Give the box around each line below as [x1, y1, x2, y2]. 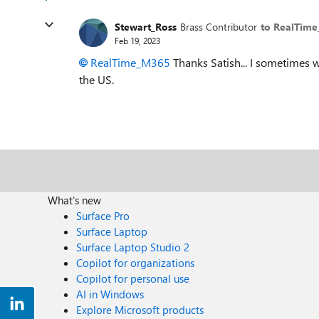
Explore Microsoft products [76, 303, 204, 317]
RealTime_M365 [90, 55, 170, 70]
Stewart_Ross [115, 19, 177, 33]
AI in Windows [76, 287, 145, 301]
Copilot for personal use [76, 271, 190, 286]
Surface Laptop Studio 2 [76, 240, 190, 254]
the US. [79, 72, 114, 87]
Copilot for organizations [76, 256, 195, 270]
